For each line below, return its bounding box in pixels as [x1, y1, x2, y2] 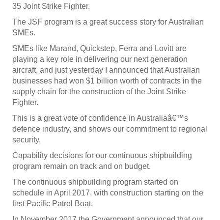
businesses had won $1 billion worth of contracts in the [12, 77, 202, 85]
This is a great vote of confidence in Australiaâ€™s [12, 114, 188, 123]
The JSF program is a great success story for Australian [12, 18, 204, 27]
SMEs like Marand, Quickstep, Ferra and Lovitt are [12, 44, 187, 53]
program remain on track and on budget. [12, 162, 151, 171]
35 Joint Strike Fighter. [12, 2, 90, 11]
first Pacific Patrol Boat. [12, 199, 93, 208]
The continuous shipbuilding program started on [12, 178, 178, 187]
